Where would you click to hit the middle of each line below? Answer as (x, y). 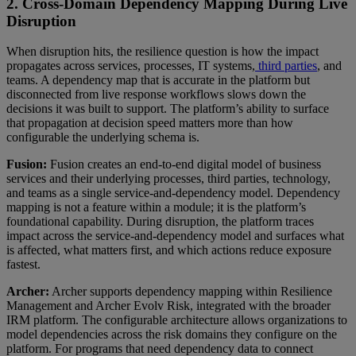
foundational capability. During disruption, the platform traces (160, 222)
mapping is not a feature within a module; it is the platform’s (156, 207)
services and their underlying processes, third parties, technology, (168, 179)
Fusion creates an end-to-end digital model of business (184, 164)
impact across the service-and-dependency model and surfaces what (175, 236)
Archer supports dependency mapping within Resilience (191, 292)
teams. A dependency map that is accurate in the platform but (158, 80)
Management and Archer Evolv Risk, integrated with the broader (168, 306)
